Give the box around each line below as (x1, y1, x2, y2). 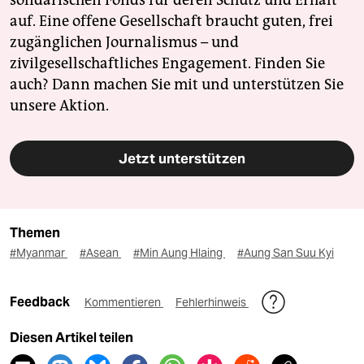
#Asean (80, 245, 121, 261)
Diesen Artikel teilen (10, 330, 133, 346)
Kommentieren (84, 295, 163, 310)
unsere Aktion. (10, 97, 109, 115)
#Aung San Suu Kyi (237, 245, 334, 261)
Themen (10, 225, 60, 241)
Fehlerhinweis (175, 295, 249, 310)
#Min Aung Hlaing (133, 245, 225, 261)
